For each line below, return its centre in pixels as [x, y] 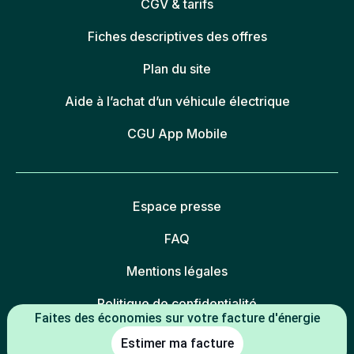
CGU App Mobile [177, 134]
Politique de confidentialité [177, 304]
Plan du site [177, 69]
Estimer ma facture [177, 343]
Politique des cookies [177, 336]
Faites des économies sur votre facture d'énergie [177, 318]
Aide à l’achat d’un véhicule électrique [177, 102]
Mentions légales [177, 271]
